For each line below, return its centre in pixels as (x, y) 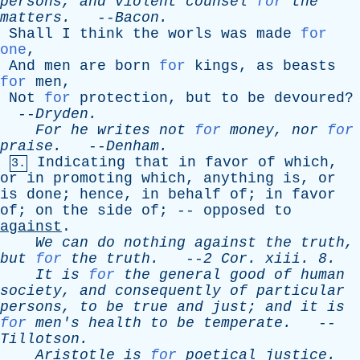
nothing (155, 243)
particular (301, 291)
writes (124, 130)
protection (124, 98)
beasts (309, 66)
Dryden (62, 114)
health (115, 323)
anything (239, 178)
